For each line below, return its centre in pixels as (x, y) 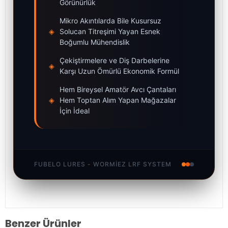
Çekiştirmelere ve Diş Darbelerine (115, 61)
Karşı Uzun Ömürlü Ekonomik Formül (119, 71)
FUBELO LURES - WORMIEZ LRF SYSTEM (103, 164)
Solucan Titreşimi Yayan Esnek (110, 32)
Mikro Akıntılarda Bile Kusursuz (110, 21)
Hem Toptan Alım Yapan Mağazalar (118, 100)
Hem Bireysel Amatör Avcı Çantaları (118, 90)
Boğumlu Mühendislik (95, 42)
